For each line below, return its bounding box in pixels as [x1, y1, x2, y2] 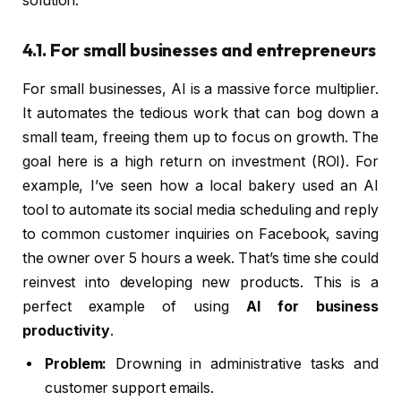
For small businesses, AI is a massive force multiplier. [22, 80, 379, 98]
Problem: [45, 354, 107, 372]
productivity [22, 321, 111, 339]
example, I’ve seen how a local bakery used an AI [22, 176, 379, 194]
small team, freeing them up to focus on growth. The [22, 128, 379, 146]
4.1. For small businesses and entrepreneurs [22, 38, 376, 61]
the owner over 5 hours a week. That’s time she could [22, 249, 379, 267]
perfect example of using [22, 297, 246, 315]
